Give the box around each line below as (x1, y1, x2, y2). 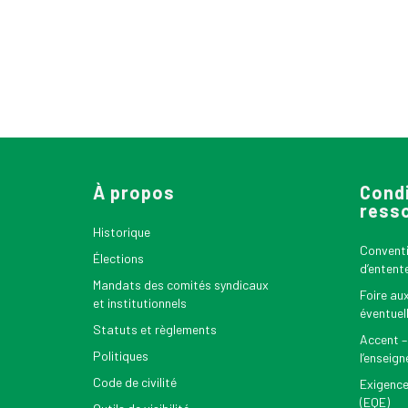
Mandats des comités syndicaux (93, 277, 269, 292)
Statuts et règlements (93, 321, 217, 337)
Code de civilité (93, 374, 177, 390)
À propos (93, 181, 175, 203)
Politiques (93, 348, 148, 363)
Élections (93, 250, 144, 266)
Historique (93, 224, 150, 240)
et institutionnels (93, 295, 187, 311)
